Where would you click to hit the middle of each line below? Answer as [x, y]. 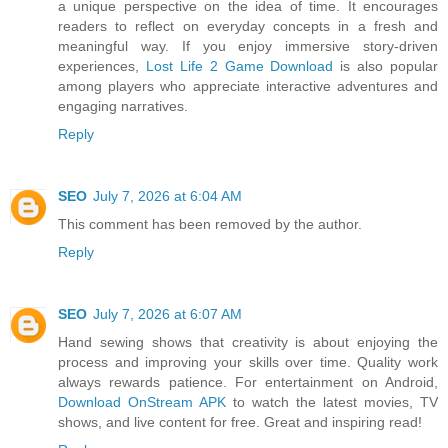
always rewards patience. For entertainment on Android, [248, 381]
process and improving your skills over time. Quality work [248, 361]
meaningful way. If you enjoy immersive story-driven [248, 45]
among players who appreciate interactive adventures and [248, 85]
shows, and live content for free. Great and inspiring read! [240, 421]
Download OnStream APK [142, 401]
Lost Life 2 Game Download [239, 65]
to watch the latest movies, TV [332, 401]
